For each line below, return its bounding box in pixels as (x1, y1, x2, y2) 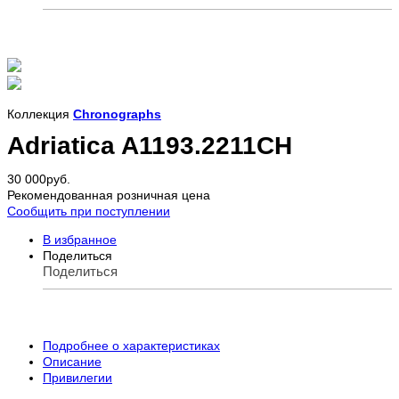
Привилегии (43, 370, 112, 386)
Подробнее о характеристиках (43, 338, 220, 354)
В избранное (43, 232, 117, 248)
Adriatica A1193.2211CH (7, 132, 292, 160)
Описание (43, 354, 102, 370)
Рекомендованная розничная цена (7, 188, 210, 203)
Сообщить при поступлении (7, 204, 170, 219)
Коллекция (7, 106, 73, 121)
